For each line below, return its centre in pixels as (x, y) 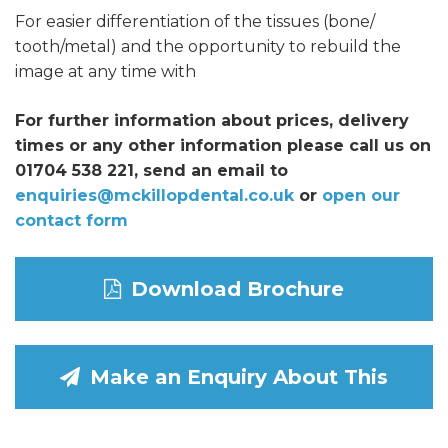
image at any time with (105, 72)
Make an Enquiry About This (239, 377)
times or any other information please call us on (223, 146)
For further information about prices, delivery (212, 121)
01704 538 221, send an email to (151, 171)
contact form (71, 221)
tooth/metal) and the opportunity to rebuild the (208, 47)
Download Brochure (237, 289)
